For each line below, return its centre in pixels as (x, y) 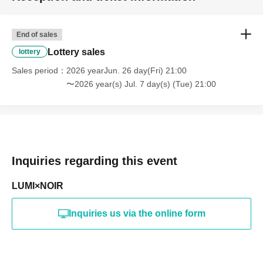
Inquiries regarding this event (95, 161)
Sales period (35, 71)
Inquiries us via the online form (137, 214)
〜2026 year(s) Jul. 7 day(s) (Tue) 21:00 (141, 84)
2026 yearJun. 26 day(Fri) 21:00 (127, 71)
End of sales (37, 35)
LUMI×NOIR (38, 186)
